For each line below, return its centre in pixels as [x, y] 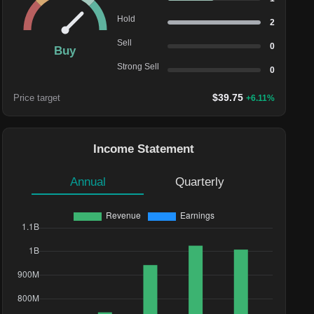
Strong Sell [138, 66]
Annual [88, 182]
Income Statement [144, 149]
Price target [36, 98]
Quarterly [200, 182]
